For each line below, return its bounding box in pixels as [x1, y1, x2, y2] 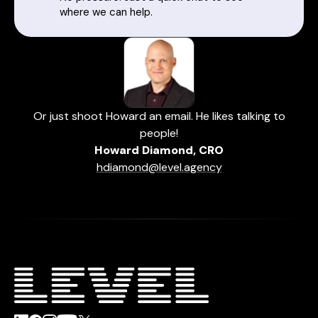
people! [140, 126, 178, 141]
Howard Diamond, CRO [94, 143, 224, 158]
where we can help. [60, 5, 153, 20]
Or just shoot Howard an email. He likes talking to [33, 109, 285, 124]
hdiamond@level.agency [96, 160, 222, 175]
